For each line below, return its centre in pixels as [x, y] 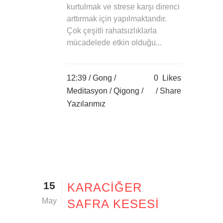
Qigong [126, 91]
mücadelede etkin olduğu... [114, 43]
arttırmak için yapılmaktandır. [117, 19]
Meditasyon [87, 91]
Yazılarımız [86, 104]
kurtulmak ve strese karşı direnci [123, 7]
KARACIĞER [105, 188]
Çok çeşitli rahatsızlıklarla [112, 31]
